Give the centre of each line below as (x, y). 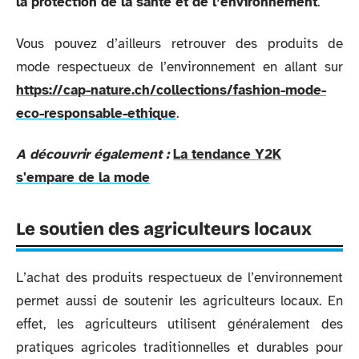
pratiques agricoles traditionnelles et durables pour (179, 347)
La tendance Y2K (227, 154)
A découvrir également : (93, 154)
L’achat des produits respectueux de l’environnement (179, 278)
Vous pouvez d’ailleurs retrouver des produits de (179, 43)
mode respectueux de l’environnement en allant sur (179, 67)
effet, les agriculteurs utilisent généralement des (179, 324)
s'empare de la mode (83, 177)
